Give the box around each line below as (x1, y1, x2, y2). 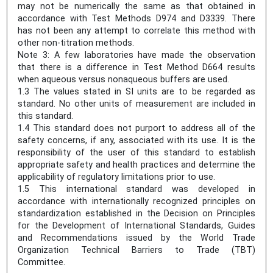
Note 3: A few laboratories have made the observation (18, 49, 255, 60)
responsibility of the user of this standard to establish (18, 147, 255, 158)
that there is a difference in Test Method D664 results (18, 62, 255, 73)
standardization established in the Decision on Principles (18, 208, 255, 219)
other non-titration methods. (18, 37, 134, 48)
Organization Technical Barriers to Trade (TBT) (18, 244, 255, 255)
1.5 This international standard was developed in (18, 183, 255, 194)
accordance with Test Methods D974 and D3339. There (18, 13, 255, 24)
